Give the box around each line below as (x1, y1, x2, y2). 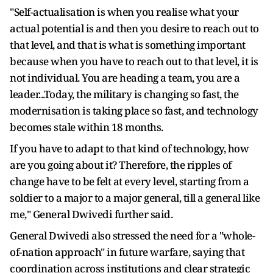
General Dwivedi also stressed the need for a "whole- (10, 229, 255, 243)
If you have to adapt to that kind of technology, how (10, 141, 249, 155)
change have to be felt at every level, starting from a (10, 174, 249, 188)
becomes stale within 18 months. (10, 120, 163, 134)
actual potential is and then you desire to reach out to (10, 21, 259, 35)
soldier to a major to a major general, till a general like (10, 191, 260, 205)
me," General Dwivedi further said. (10, 207, 172, 221)
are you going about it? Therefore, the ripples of (10, 158, 232, 172)
